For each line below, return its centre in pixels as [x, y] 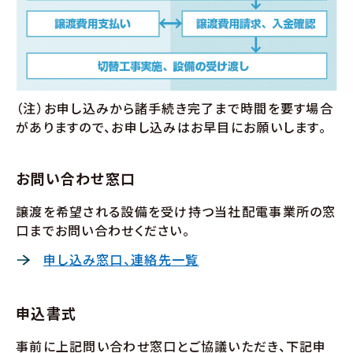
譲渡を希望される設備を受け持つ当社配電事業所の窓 [176, 211]
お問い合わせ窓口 [76, 178]
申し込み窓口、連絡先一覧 [121, 259]
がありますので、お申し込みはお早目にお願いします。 [171, 126]
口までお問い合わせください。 [103, 230]
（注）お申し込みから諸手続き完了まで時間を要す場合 [175, 108]
